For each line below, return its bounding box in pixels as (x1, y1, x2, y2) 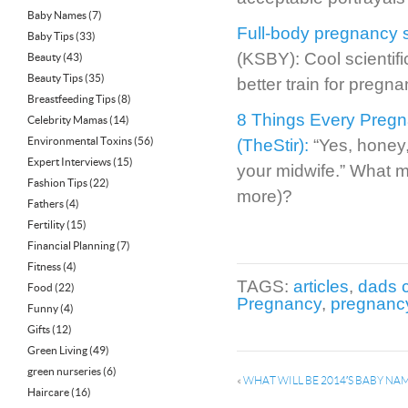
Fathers (27, 198, 64, 209)
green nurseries (27, 365, 101, 377)
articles (293, 277, 349, 296)
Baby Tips (27, 30, 74, 42)
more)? (237, 187, 292, 206)
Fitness (27, 260, 61, 272)
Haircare (27, 386, 69, 398)
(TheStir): (237, 136, 313, 155)
